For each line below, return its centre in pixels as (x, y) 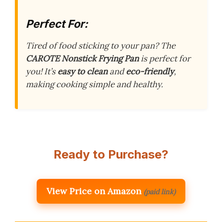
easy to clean (83, 71)
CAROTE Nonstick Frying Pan (82, 58)
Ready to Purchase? (111, 154)
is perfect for (165, 58)
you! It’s (42, 71)
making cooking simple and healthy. (94, 84)
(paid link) (160, 192)
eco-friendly (150, 71)
